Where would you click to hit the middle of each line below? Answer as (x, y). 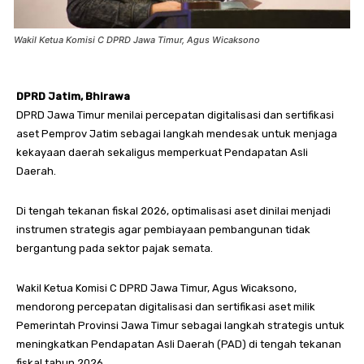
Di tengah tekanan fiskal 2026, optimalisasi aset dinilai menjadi (173, 211)
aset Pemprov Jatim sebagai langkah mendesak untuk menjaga (177, 134)
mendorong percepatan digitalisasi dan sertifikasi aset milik (166, 307)
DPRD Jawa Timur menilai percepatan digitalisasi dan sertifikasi (175, 115)
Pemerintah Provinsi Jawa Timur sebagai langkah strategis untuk (180, 326)
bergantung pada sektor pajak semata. (115, 249)
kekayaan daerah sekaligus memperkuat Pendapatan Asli (162, 153)
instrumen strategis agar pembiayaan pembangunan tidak (163, 230)
